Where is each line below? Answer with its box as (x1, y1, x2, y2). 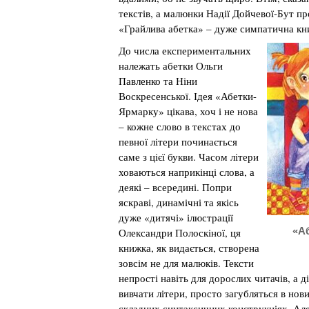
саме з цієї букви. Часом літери (119, 150, 259, 163)
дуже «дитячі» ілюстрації (119, 210, 233, 224)
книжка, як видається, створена (119, 241, 259, 255)
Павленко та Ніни (119, 74, 197, 88)
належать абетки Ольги (119, 59, 223, 72)
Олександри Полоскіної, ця (119, 226, 241, 239)
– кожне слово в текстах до (119, 119, 241, 133)
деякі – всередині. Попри (119, 180, 232, 194)
